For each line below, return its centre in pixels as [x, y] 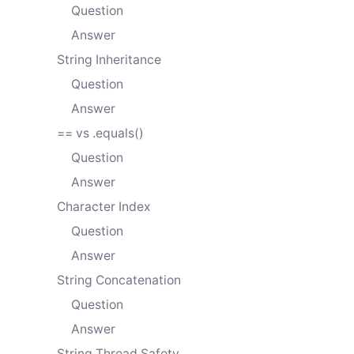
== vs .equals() [100, 133]
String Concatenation [119, 280]
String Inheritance [109, 59]
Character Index [104, 206]
